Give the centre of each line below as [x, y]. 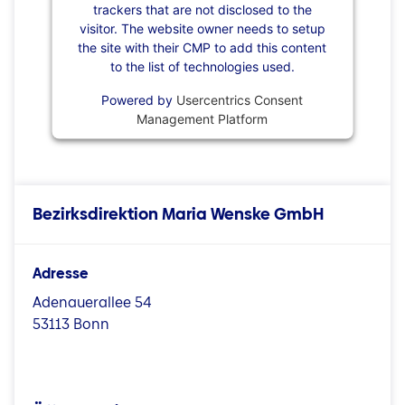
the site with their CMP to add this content [202, 47]
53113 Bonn [71, 325]
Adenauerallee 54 [92, 303]
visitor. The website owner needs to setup [202, 28]
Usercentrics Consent [240, 99]
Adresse [61, 274]
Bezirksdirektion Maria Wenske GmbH [178, 214]
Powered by [139, 99]
